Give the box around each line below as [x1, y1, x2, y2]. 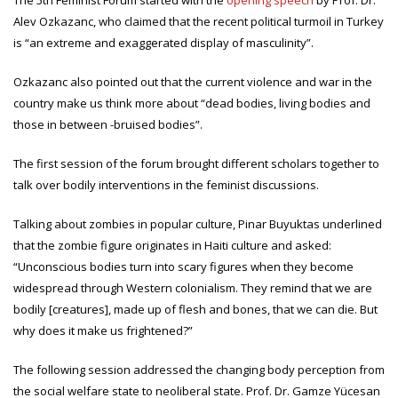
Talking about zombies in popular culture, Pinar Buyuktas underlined [13, 216, 382, 233]
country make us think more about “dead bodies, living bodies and [13, 95, 370, 112]
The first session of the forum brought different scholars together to [13, 155, 379, 172]
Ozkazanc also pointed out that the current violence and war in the [13, 74, 372, 91]
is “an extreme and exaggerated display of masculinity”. [13, 35, 314, 52]
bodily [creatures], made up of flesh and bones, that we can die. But [13, 301, 378, 318]
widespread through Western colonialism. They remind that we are [13, 280, 372, 297]
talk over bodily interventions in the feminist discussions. [13, 177, 319, 194]
